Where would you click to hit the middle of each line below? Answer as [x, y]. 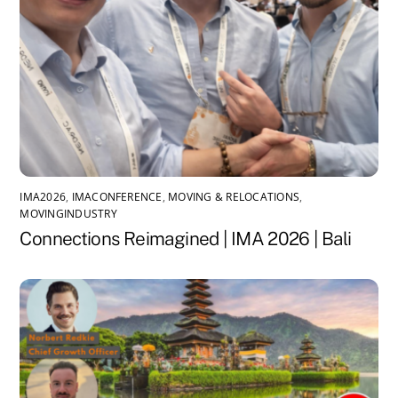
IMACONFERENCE [117, 197]
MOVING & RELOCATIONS [234, 197]
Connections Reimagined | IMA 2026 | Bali [186, 239]
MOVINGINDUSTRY [68, 214]
